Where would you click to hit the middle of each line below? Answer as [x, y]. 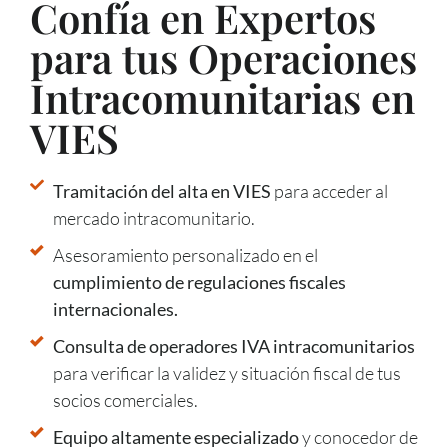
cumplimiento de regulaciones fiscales [199, 281]
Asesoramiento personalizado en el [185, 254]
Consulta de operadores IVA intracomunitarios [233, 345]
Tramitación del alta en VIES [161, 190]
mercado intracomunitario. [153, 217]
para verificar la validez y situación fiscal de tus [226, 372]
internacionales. [115, 308]
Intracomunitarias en [222, 97]
